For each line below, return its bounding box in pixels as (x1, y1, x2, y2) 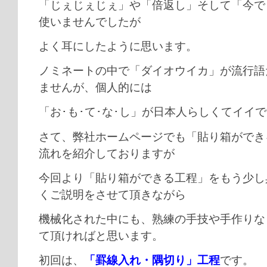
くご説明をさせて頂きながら (39, 188, 186, 201)
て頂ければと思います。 (39, 229, 163, 242)
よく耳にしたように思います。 (39, 39, 197, 52)
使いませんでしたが (39, 15, 141, 28)
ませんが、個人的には (39, 81, 152, 94)
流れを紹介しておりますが (39, 147, 175, 160)
